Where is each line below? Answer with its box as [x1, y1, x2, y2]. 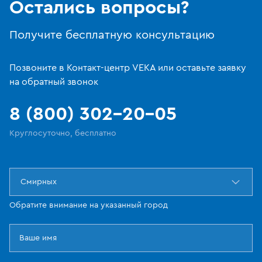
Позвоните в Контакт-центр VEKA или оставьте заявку [9, 63, 246, 73]
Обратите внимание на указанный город [9, 201, 168, 210]
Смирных [20, 178, 57, 187]
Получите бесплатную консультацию [9, 29, 215, 42]
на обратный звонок [9, 77, 98, 87]
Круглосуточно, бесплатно [9, 129, 116, 138]
